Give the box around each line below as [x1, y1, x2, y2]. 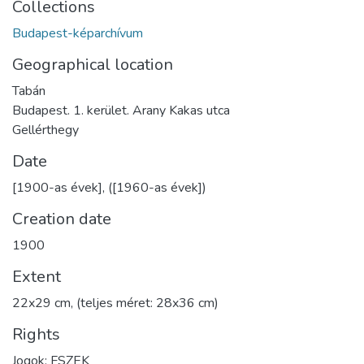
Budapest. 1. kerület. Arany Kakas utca [12, 101, 230, 119]
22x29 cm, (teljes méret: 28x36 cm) [12, 293, 219, 312]
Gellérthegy [12, 120, 79, 139]
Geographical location [12, 53, 173, 76]
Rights [12, 323, 60, 345]
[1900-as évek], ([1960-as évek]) [12, 178, 206, 197]
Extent [12, 265, 61, 288]
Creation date [12, 207, 111, 230]
